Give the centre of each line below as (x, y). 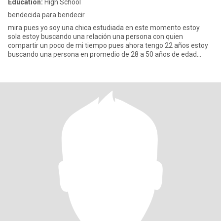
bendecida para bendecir (46, 15)
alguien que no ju (34, 63)
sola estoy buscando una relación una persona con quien (95, 37)
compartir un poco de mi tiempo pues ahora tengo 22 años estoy (108, 45)
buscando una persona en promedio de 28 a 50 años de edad (102, 54)
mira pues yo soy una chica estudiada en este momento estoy (104, 28)
